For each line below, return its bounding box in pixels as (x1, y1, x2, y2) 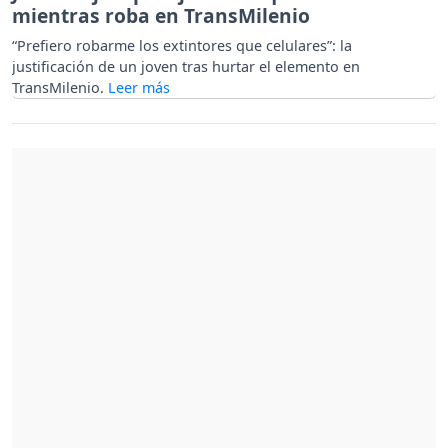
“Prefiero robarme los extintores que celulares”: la (12, 36, 352, 56)
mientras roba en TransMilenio (12, 2, 310, 30)
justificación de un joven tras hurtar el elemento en (12, 57, 360, 77)
